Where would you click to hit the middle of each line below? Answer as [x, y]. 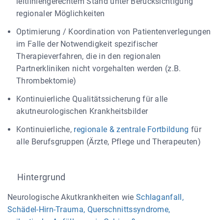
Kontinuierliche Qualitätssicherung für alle [92, 99]
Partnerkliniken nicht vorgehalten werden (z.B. [99, 69]
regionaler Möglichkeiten [61, 14]
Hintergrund [41, 177]
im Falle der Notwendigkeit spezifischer [87, 44]
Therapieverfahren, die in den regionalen [89, 56]
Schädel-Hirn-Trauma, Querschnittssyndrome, [89, 209]
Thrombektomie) [46, 81]
